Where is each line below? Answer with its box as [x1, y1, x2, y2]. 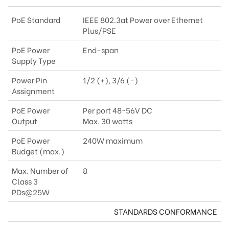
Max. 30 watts [83, 115, 132, 127]
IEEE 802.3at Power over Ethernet [83, 14, 203, 26]
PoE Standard [12, 14, 60, 26]
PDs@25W [12, 186, 50, 198]
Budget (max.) [12, 145, 64, 157]
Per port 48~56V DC [83, 104, 152, 116]
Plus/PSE [83, 25, 116, 36]
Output [12, 115, 37, 127]
